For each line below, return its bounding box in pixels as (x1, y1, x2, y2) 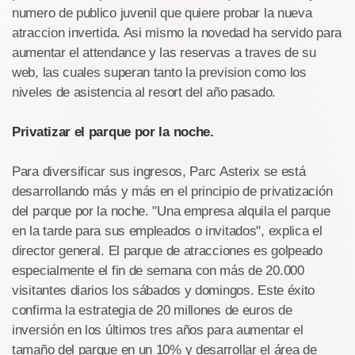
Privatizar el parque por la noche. (12, 124, 214, 139)
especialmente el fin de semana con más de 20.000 (12, 263, 304, 278)
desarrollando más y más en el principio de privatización (12, 184, 333, 199)
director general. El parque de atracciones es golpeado (12, 243, 323, 258)
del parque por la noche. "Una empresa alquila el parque (12, 204, 330, 219)
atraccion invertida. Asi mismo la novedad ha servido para (12, 25, 342, 40)
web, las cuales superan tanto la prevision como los (12, 65, 307, 80)
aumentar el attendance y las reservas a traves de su (12, 45, 316, 60)
